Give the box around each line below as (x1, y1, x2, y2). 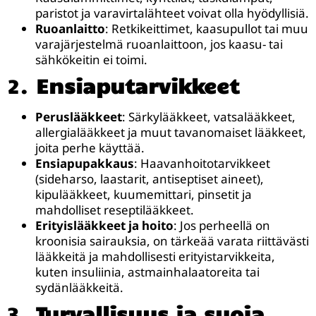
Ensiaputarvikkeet (36, 73, 239, 99)
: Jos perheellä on (174, 217, 270, 234)
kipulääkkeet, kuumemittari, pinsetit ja (35, 186, 252, 203)
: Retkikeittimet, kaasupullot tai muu (105, 20, 308, 37)
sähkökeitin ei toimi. (35, 51, 147, 68)
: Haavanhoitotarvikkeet (134, 155, 270, 172)
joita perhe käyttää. (35, 140, 145, 157)
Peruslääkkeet (35, 109, 122, 126)
